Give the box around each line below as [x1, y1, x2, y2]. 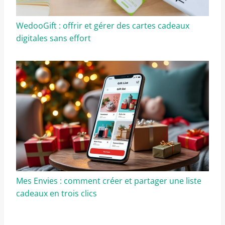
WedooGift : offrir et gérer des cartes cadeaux [16, 20, 189, 32]
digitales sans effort [16, 33, 91, 44]
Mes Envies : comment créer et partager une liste [16, 175, 201, 186]
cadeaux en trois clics [16, 187, 97, 199]
